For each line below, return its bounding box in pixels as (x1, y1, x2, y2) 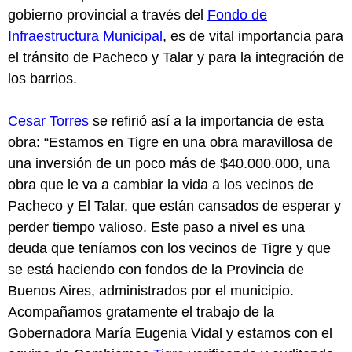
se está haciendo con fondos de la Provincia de (8, 261, 304, 277)
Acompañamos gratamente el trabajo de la (8, 303, 274, 320)
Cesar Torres (8, 112, 89, 129)
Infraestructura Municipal (8, 27, 163, 44)
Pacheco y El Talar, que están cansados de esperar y (8, 197, 341, 214)
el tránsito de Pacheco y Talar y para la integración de (8, 49, 344, 65)
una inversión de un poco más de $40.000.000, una (8, 155, 330, 171)
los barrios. (8, 70, 77, 86)
